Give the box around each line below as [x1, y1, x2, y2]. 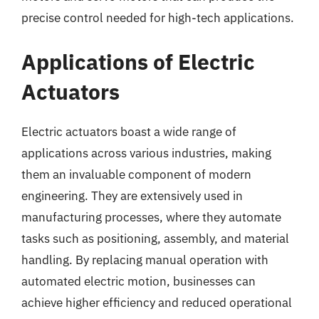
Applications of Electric [21, 47, 255, 75]
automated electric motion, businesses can [21, 273, 256, 289]
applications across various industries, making [21, 145, 271, 161]
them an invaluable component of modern [21, 166, 251, 182]
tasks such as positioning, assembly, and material [21, 230, 289, 246]
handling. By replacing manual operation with [21, 251, 268, 268]
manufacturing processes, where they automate [21, 209, 281, 225]
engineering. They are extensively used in [21, 187, 243, 204]
